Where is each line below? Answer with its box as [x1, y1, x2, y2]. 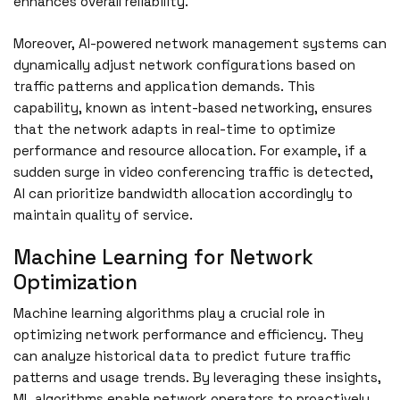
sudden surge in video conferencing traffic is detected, [13, 162, 373, 180]
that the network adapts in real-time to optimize [13, 120, 336, 137]
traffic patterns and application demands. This [13, 77, 315, 95]
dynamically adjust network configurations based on [13, 55, 355, 73]
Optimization [13, 270, 137, 296]
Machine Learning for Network [13, 245, 313, 271]
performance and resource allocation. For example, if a [13, 141, 367, 159]
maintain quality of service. [13, 205, 193, 223]
